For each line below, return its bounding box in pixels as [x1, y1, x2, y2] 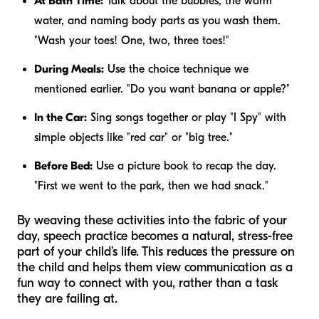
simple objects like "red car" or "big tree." [34, 130, 233, 144]
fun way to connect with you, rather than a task [17, 275, 278, 291]
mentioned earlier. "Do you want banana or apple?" [34, 82, 290, 95]
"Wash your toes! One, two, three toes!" [34, 33, 229, 47]
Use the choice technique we [104, 62, 249, 75]
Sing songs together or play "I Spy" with [87, 110, 286, 124]
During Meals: [34, 62, 104, 75]
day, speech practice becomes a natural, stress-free [17, 228, 293, 244]
